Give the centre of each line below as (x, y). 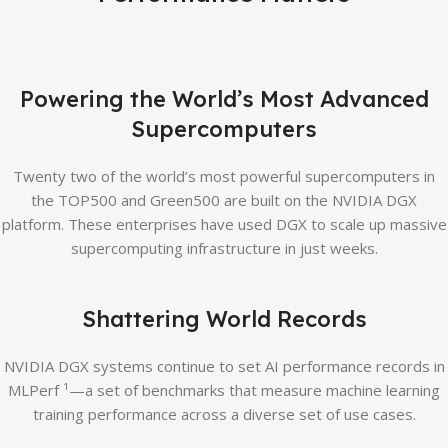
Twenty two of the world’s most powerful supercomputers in (224, 176)
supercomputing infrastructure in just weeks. (224, 248)
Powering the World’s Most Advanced (224, 99)
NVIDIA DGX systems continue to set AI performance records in (224, 366)
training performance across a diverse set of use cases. (224, 414)
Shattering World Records (224, 319)
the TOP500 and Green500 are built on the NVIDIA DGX (224, 200)
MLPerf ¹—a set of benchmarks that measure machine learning (224, 390)
